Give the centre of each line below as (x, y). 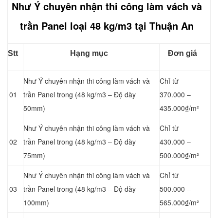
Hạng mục (89, 53)
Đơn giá (182, 53)
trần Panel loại (55, 25)
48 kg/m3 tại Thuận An (142, 25)
